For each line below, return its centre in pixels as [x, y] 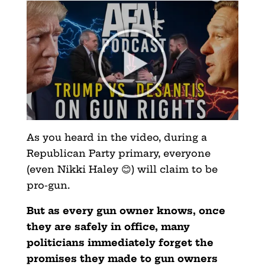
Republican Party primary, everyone [118, 153]
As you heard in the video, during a [117, 137]
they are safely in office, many [108, 226]
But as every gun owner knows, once [126, 210]
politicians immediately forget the [120, 242]
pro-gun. [48, 185]
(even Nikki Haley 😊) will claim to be [122, 169]
